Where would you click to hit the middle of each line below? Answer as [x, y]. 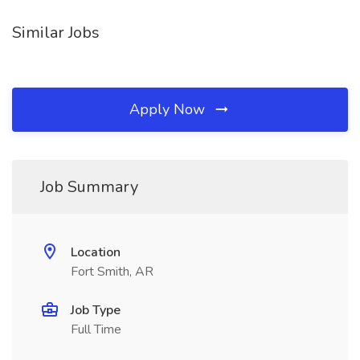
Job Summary [89, 187]
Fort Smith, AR [112, 272]
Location [96, 252]
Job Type [96, 310]
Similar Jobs [56, 33]
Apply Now [169, 109]
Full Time [96, 329]
